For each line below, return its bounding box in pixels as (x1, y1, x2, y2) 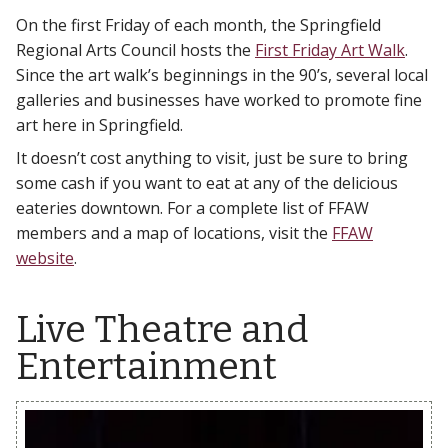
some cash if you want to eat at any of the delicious (16, 171, 398, 194)
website (16, 246, 74, 269)
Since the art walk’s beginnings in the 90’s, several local (16, 63, 428, 86)
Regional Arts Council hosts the (16, 38, 255, 61)
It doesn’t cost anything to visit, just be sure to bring (16, 146, 408, 169)
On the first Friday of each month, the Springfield (16, 13, 381, 36)
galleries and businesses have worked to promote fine (16, 88, 422, 111)
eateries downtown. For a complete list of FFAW (16, 196, 369, 219)
